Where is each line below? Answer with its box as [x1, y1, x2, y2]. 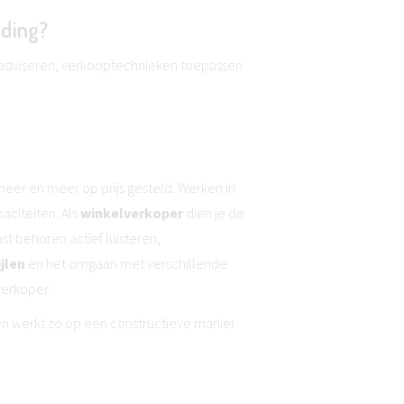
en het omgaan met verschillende [25, 254, 227, 272]
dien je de [183, 204, 244, 222]
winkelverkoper [80, 204, 183, 222]
